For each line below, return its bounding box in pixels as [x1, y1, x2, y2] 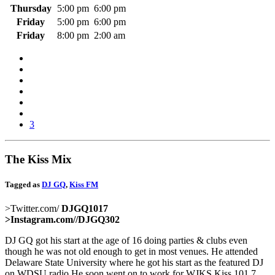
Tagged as [5, 179, 42, 189]
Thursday [10, 3, 52, 14]
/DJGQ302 [76, 214, 120, 225]
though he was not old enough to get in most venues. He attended [5, 246, 258, 257]
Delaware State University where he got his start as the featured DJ [5, 257, 263, 268]
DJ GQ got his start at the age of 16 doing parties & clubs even [5, 235, 247, 246]
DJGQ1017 [59, 203, 108, 214]
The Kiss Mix [5, 152, 72, 166]
